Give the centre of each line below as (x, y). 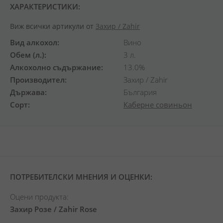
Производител (37, 80)
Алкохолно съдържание (56, 67)
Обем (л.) (27, 55)
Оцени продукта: (39, 197)
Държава (27, 92)
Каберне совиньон (158, 105)
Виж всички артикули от (53, 26)
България (140, 92)
